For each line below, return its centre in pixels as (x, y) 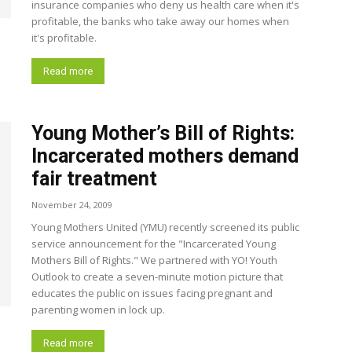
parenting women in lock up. (98, 310)
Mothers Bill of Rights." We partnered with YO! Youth (154, 260)
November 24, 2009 (72, 205)
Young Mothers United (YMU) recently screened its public (165, 227)
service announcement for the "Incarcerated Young (154, 244)
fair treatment (94, 179)
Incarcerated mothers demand (165, 156)
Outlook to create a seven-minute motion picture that (157, 277)
